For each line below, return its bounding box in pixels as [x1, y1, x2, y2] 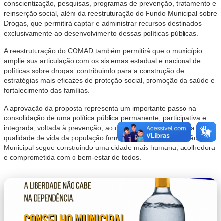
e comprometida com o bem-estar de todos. [4, 153, 141, 161]
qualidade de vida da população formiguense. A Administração [4, 134, 198, 142]
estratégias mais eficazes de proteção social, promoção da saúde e [4, 76, 215, 84]
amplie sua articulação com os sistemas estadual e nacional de [4, 57, 201, 65]
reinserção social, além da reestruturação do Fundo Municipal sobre [4, 9, 217, 17]
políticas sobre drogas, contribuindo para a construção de [4, 67, 184, 74]
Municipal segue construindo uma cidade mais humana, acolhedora [4, 144, 215, 151]
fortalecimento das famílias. [4, 86, 90, 94]
